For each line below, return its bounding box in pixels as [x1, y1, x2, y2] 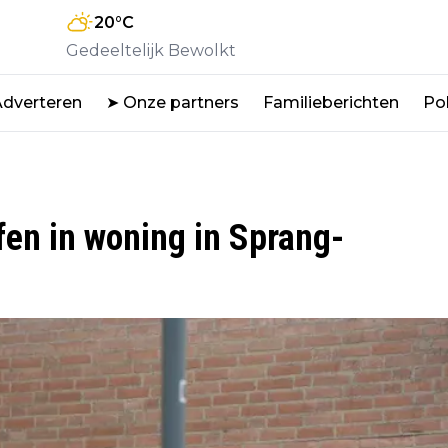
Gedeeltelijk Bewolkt [66, 40, 236, 60]
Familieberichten [263, 92, 399, 112]
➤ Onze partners [106, 92, 239, 112]
